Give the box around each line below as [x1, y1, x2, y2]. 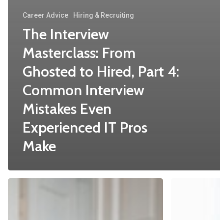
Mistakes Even [23, 100, 111, 118]
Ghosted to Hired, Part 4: [23, 62, 179, 81]
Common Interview [23, 81, 144, 99]
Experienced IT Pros [23, 118, 147, 137]
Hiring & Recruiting [73, 11, 134, 19]
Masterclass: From [23, 44, 136, 62]
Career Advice [23, 11, 68, 19]
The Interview [23, 25, 109, 43]
